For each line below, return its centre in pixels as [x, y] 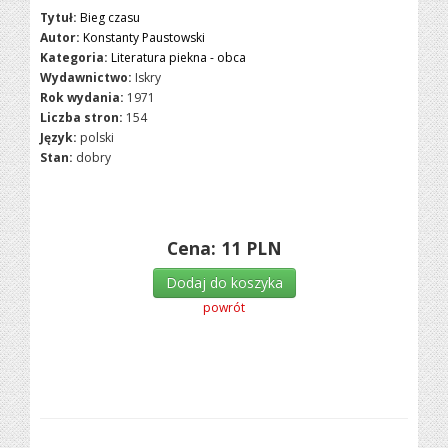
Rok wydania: [82, 97]
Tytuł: [59, 17]
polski [97, 137]
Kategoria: [74, 57]
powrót [224, 307]
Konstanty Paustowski [144, 37]
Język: [59, 137]
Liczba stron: [82, 117]
